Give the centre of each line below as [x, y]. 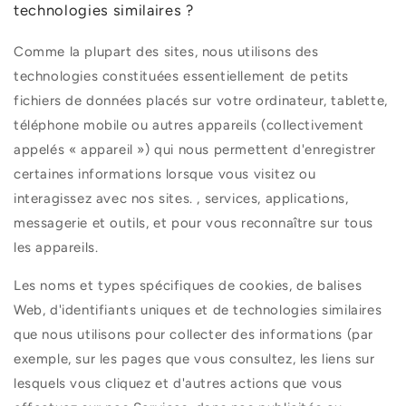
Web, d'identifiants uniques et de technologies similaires [198, 310]
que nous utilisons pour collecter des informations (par [194, 335]
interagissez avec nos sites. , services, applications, [181, 199]
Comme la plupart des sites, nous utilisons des [166, 52]
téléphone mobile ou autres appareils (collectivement [189, 126]
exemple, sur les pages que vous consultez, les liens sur [194, 359]
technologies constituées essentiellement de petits [182, 77]
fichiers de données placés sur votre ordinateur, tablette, [201, 101]
